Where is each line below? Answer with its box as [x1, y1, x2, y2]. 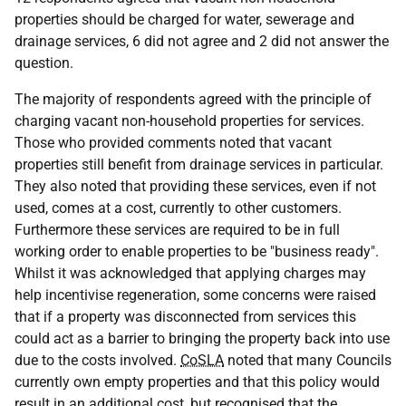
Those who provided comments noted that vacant [14, 134, 332, 151]
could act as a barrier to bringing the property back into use [14, 330, 390, 347]
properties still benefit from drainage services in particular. [14, 156, 383, 173]
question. [14, 54, 73, 72]
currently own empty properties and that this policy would [14, 373, 380, 391]
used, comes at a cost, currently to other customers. [14, 199, 342, 217]
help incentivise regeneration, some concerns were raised [14, 286, 376, 304]
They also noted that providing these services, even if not [14, 178, 376, 195]
